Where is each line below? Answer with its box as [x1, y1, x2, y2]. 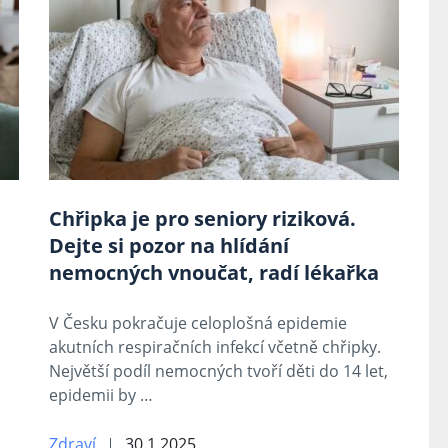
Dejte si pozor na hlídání [49, 232, 289, 259]
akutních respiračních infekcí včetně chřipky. [49, 336, 381, 358]
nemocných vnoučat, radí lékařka [49, 259, 379, 286]
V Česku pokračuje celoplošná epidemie [49, 312, 347, 334]
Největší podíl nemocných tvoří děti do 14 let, [49, 360, 388, 382]
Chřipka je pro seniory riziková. [49, 205, 356, 232]
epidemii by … [49, 384, 153, 406]
